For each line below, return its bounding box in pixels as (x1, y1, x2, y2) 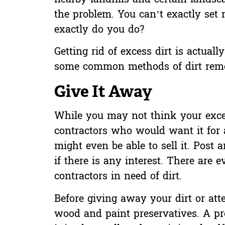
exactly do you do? (54, 22, 144, 38)
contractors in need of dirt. (54, 169, 182, 185)
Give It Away (54, 81, 152, 102)
